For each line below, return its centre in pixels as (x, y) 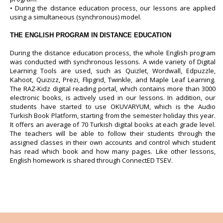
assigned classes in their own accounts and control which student (113, 142)
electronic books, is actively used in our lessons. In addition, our (113, 98)
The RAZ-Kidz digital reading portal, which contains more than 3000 (113, 89)
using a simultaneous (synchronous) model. (76, 17)
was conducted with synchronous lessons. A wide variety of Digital (113, 62)
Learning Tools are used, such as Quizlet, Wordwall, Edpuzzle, (113, 71)
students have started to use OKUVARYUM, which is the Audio (113, 107)
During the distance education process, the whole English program (113, 53)
